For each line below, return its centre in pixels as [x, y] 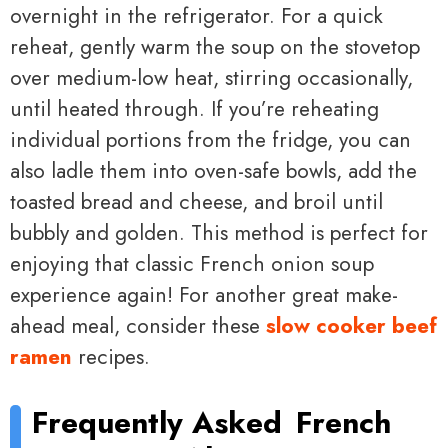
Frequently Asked [157, 422]
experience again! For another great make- [204, 295]
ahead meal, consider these [138, 326]
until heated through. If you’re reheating [194, 109]
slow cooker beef [351, 326]
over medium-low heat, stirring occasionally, [211, 78]
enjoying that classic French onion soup [192, 264]
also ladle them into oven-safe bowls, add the [213, 171]
